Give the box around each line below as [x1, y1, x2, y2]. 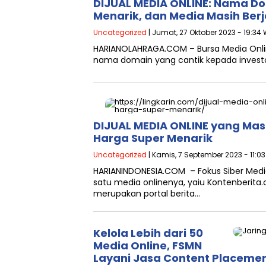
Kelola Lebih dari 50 [93, 226, 203, 240]
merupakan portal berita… [93, 188, 200, 199]
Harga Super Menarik [93, 131, 213, 145]
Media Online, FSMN [93, 238, 202, 253]
